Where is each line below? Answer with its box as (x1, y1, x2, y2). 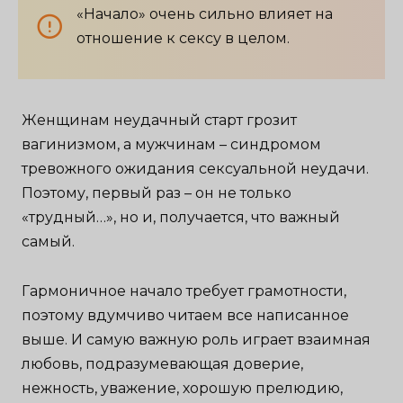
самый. (22, 233, 76, 251)
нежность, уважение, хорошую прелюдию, (22, 379, 344, 397)
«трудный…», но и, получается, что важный (22, 209, 341, 227)
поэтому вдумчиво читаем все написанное (22, 306, 350, 324)
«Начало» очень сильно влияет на (76, 5, 333, 23)
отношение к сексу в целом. (76, 30, 290, 48)
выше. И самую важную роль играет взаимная (22, 330, 372, 348)
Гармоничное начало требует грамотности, (22, 282, 347, 300)
